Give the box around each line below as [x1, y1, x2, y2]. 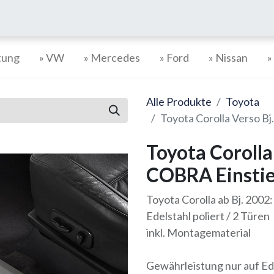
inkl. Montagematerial [146, 226, 251, 239]
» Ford [159, 50, 189, 64]
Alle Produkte [146, 95, 212, 108]
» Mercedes [83, 50, 140, 64]
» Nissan [208, 50, 248, 64]
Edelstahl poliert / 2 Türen [146, 209, 270, 223]
